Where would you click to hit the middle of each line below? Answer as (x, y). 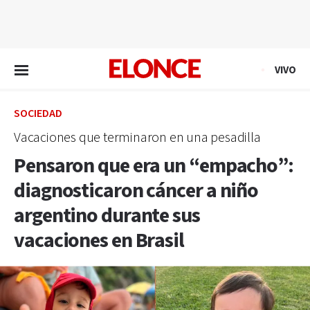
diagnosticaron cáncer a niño (136, 191)
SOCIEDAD (38, 114)
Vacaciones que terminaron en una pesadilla (137, 138)
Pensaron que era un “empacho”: (154, 166)
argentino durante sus (107, 216)
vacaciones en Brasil (99, 241)
